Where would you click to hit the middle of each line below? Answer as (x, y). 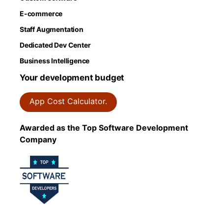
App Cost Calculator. (68, 101)
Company (38, 140)
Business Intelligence (55, 61)
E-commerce (41, 14)
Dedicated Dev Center (55, 45)
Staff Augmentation (52, 29)
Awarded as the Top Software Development (104, 128)
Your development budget (72, 78)
